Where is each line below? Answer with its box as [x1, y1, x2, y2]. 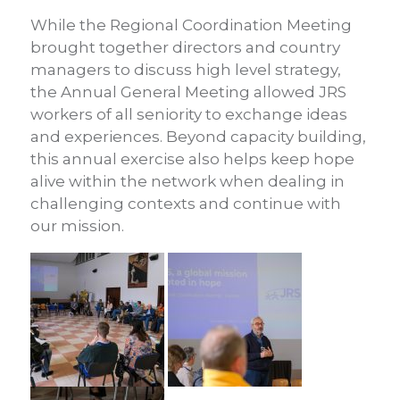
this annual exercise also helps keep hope [30, 150, 354, 168]
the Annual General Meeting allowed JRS [30, 83, 346, 101]
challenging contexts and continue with [30, 195, 341, 212]
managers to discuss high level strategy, [30, 61, 341, 79]
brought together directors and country [30, 38, 340, 56]
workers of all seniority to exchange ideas [30, 105, 347, 123]
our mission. [30, 217, 124, 235]
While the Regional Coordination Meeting [30, 16, 352, 34]
